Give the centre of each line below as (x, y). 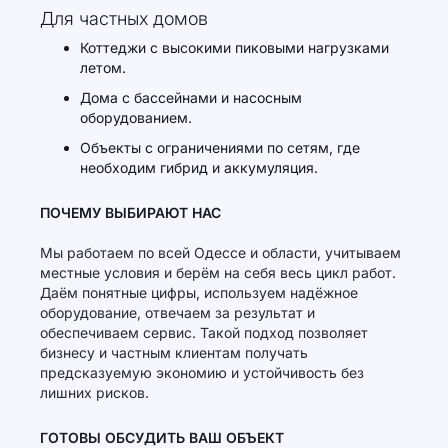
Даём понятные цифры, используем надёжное (199, 292)
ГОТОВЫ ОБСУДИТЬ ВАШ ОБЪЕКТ (162, 437)
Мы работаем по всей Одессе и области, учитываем (220, 252)
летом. (103, 67)
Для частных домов (124, 18)
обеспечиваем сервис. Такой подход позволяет (204, 332)
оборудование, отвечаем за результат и (177, 312)
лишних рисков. (94, 392)
